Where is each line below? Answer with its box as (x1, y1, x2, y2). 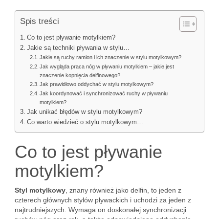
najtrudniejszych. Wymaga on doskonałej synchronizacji (15, 206, 186, 214)
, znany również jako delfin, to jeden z (66, 186, 181, 194)
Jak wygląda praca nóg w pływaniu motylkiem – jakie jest (40, 64, 175, 69)
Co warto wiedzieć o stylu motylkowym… (26, 119, 143, 126)
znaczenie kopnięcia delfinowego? (40, 72, 121, 78)
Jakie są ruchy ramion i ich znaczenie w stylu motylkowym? (40, 54, 182, 60)
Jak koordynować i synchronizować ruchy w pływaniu (40, 90, 168, 96)
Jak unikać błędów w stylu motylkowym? (26, 109, 142, 115)
